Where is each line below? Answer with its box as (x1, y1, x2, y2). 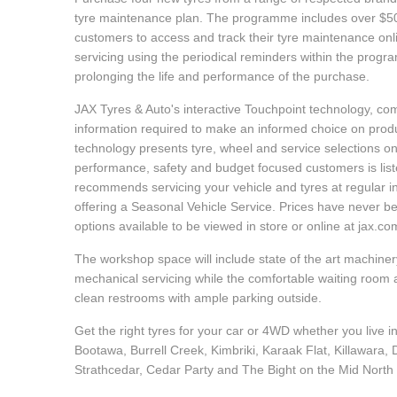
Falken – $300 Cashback (22, 73, 186, 93)
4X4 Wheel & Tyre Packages (22, 261, 210, 282)
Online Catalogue (22, 198, 138, 219)
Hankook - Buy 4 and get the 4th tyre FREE (22, 10, 309, 30)
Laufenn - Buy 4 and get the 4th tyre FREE (22, 136, 304, 156)
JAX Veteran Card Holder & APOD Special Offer (22, 324, 339, 345)
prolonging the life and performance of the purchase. (74, 69, 370, 84)
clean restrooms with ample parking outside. (74, 291, 322, 306)
